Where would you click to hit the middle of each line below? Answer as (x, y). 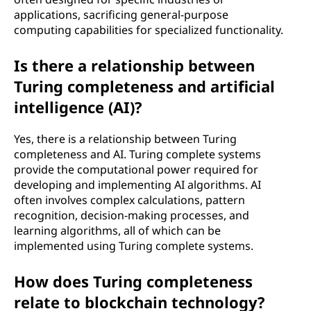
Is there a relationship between (134, 65)
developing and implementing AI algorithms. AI (137, 185)
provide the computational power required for (136, 169)
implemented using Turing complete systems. (134, 246)
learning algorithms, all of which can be (117, 230)
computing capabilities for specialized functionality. (149, 30)
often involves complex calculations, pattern (129, 200)
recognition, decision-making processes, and (132, 215)
